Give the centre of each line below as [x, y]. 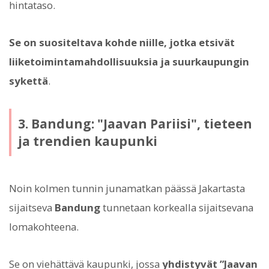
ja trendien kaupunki [87, 141]
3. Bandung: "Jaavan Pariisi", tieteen [135, 123]
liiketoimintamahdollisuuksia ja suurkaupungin [129, 61]
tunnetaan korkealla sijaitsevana [177, 207]
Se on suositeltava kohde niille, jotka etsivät [122, 42]
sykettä [29, 80]
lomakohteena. [44, 226]
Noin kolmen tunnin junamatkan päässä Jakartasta [127, 188]
